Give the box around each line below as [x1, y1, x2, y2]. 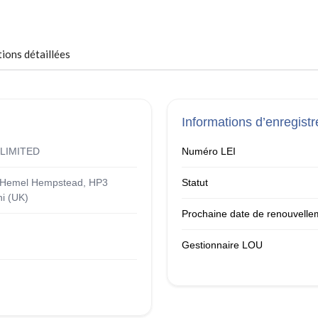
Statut [181, 177, 208, 189]
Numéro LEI [181, 146, 236, 158]
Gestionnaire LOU [181, 239, 263, 251]
